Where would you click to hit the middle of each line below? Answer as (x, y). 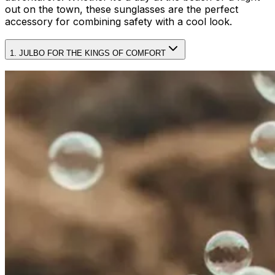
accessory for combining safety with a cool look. (118, 21)
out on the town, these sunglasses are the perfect (122, 9)
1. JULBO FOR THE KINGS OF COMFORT (88, 53)
